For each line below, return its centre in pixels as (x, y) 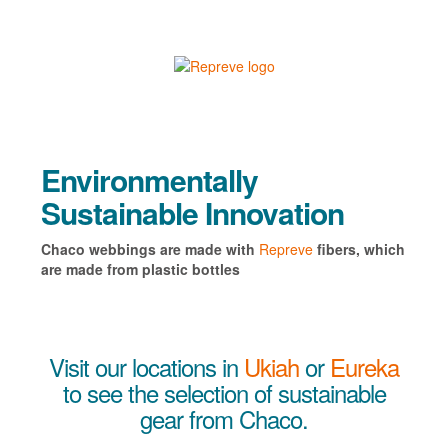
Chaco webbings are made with (149, 249)
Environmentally (149, 180)
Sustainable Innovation (192, 213)
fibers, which (358, 249)
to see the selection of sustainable (224, 393)
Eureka (364, 367)
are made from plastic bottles (140, 269)
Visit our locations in (146, 367)
